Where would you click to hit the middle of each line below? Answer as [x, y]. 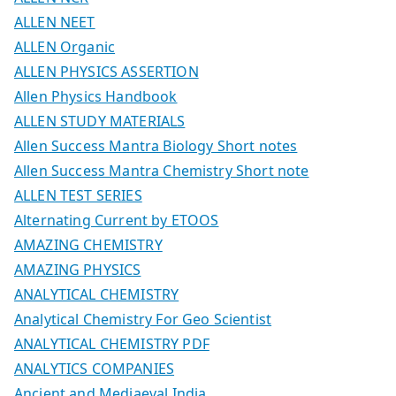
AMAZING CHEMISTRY [88, 244]
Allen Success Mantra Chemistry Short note [162, 170]
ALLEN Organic [65, 46]
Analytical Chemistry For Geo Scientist [143, 319]
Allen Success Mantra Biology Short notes [156, 145]
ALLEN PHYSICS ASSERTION [107, 71]
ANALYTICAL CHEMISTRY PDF [112, 343]
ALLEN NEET [55, 22]
